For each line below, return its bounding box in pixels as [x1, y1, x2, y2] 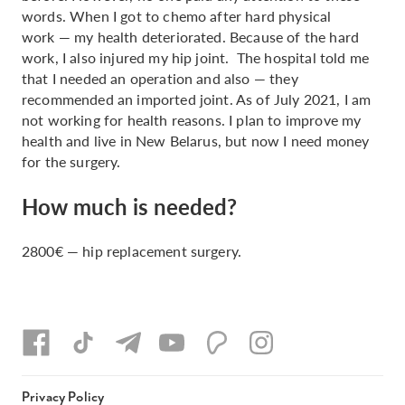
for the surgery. [22, 151, 121, 172]
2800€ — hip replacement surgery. [22, 240, 242, 261]
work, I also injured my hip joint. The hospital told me [22, 47, 369, 68]
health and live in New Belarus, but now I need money [22, 130, 370, 151]
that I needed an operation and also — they [22, 68, 298, 89]
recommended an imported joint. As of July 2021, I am [22, 89, 372, 109]
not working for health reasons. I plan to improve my [22, 109, 362, 130]
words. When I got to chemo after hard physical [22, 5, 332, 26]
